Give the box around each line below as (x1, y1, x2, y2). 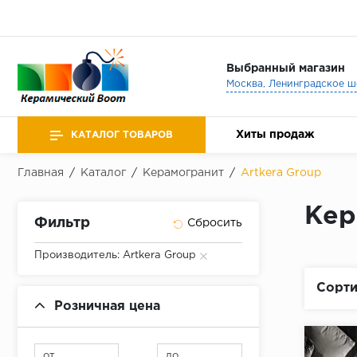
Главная (18, 168, 64, 178)
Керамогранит (143, 168, 224, 178)
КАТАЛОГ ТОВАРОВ (71, 130, 173, 139)
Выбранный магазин (226, 63, 345, 73)
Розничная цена (54, 300, 160, 313)
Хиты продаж (236, 130, 315, 139)
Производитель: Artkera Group (34, 251, 196, 260)
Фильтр (34, 217, 90, 230)
